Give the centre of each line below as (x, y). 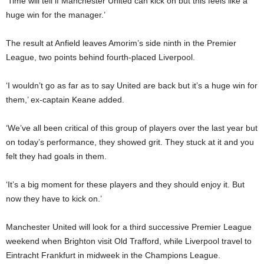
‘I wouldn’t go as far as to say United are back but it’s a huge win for (132, 85)
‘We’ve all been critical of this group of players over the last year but (132, 128)
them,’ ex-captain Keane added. (65, 100)
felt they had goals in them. (56, 156)
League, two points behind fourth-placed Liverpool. (100, 57)
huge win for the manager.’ (56, 15)
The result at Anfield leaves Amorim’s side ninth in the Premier (121, 43)
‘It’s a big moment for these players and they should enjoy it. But (125, 184)
